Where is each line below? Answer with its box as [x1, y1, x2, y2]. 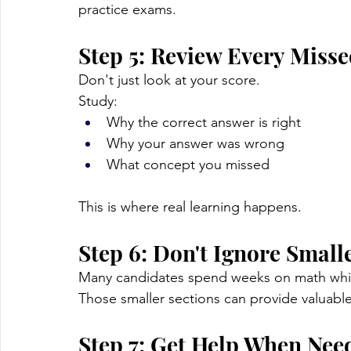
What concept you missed [107, 156, 270, 174]
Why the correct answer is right [107, 114, 301, 132]
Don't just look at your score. [78, 71, 260, 89]
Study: [78, 92, 118, 110]
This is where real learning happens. [78, 198, 302, 216]
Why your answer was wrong [107, 135, 284, 153]
